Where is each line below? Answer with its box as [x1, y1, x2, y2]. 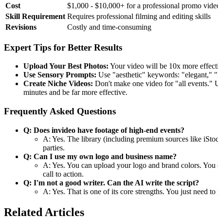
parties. [43, 143, 65, 152]
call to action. [43, 169, 84, 178]
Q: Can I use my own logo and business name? [23, 152, 177, 161]
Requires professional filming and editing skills [67, 12, 211, 20]
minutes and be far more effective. [23, 88, 127, 97]
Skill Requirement [5, 12, 65, 20]
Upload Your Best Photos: [23, 62, 109, 71]
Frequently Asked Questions [4, 106, 116, 116]
